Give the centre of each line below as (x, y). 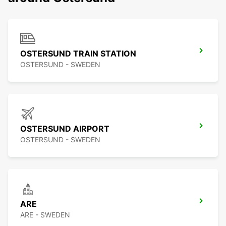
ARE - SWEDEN (45, 215)
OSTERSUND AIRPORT (65, 129)
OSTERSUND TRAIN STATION (78, 54)
